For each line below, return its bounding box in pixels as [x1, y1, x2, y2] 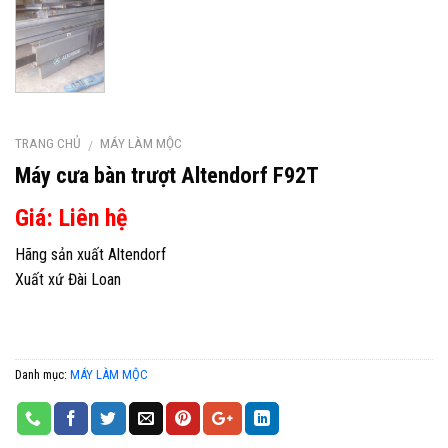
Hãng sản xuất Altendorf [15, 245, 166, 265]
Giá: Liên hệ [15, 204, 127, 233]
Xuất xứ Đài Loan [15, 270, 121, 290]
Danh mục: [15, 366, 70, 382]
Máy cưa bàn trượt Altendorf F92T [15, 162, 319, 189]
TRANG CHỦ [15, 135, 81, 152]
